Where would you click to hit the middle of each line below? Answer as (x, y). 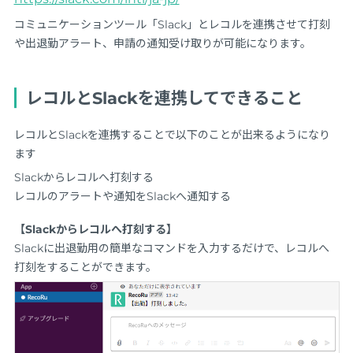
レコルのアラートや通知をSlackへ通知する (122, 196)
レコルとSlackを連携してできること (165, 98)
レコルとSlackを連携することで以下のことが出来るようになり (172, 134)
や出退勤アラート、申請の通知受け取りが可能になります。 (162, 43)
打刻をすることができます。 (85, 267)
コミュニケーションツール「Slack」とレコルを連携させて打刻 (172, 24)
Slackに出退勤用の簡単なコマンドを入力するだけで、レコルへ (171, 248)
